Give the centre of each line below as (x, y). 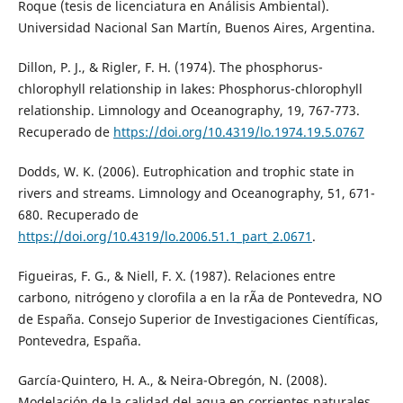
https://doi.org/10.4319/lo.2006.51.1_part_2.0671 (165, 236)
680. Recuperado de (78, 214)
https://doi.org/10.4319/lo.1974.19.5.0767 (238, 131)
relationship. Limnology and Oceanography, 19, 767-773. (188, 110)
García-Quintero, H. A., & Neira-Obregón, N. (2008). (172, 380)
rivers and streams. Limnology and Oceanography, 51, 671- (196, 193)
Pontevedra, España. (79, 340)
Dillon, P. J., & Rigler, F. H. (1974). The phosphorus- (170, 67)
